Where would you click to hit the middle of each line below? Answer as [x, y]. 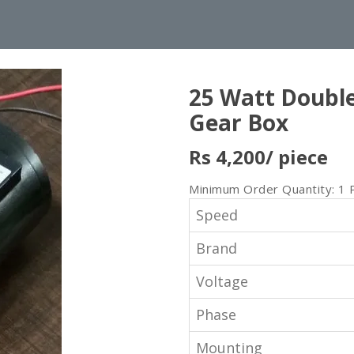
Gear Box [239, 122]
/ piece [297, 156]
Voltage [222, 281]
